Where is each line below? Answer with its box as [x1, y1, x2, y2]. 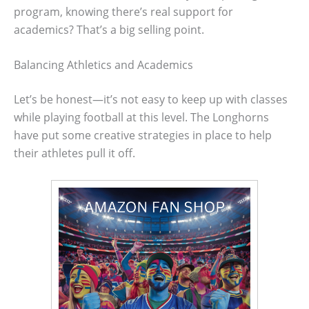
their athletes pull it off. [14, 146, 135, 161]
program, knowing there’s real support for [14, 3, 233, 19]
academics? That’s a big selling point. [14, 21, 204, 37]
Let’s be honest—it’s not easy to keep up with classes [14, 92, 288, 108]
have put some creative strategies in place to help [14, 128, 272, 143]
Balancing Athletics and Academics [14, 57, 193, 73]
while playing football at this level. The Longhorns [14, 110, 269, 126]
